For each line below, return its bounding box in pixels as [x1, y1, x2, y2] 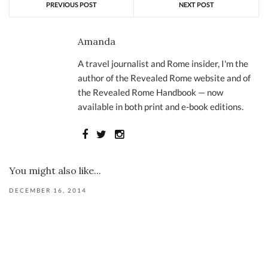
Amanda [78, 35, 115, 47]
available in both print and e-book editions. [78, 101, 243, 112]
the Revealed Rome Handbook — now [78, 87, 223, 98]
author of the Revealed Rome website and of [78, 72, 251, 83]
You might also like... [9, 165, 101, 176]
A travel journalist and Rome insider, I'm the [78, 58, 248, 69]
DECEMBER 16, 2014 [9, 187, 87, 194]
